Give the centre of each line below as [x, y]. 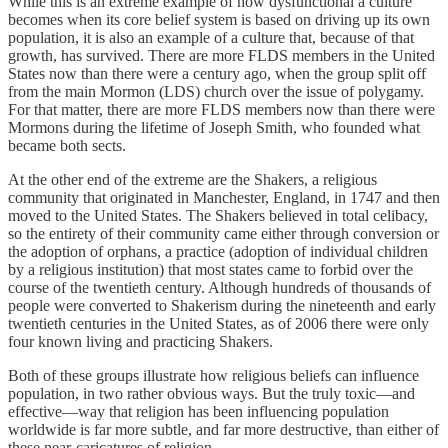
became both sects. [67, 145]
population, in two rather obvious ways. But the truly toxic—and [211, 393]
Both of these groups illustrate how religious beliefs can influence [213, 375]
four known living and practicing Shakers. [140, 341]
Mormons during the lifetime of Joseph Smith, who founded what [214, 127]
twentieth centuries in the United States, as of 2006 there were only [218, 323]
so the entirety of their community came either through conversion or [223, 233]
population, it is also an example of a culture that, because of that [211, 37]
